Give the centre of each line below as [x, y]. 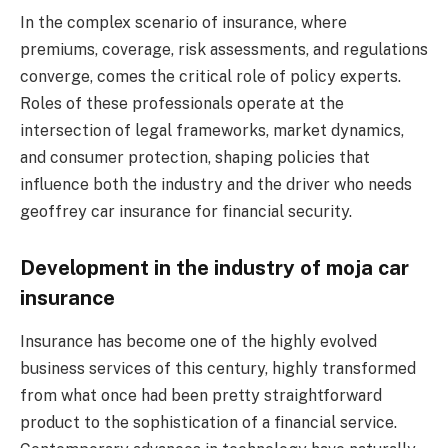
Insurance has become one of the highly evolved [198, 342]
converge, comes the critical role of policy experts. [210, 77]
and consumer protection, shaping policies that [195, 158]
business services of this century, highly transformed [218, 369]
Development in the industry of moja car [214, 267]
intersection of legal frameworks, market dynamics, [212, 131]
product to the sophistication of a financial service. [208, 423]
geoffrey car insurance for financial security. [186, 212]
